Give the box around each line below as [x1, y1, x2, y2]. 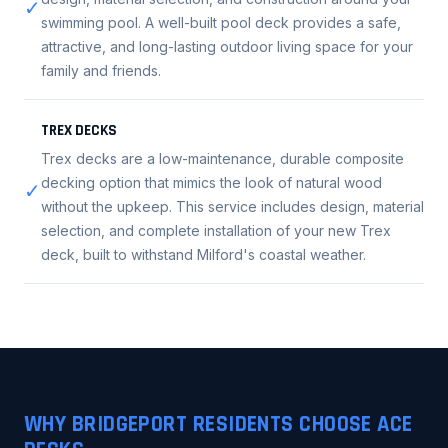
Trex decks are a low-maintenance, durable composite [41, 149, 404, 167]
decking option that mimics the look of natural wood [41, 173, 382, 191]
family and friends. [41, 62, 161, 80]
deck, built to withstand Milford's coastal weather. [41, 245, 366, 263]
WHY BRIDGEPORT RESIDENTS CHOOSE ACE [24, 409, 413, 439]
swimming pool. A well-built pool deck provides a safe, [41, 14, 401, 32]
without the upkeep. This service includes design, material [41, 197, 424, 215]
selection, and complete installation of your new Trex [41, 221, 391, 239]
